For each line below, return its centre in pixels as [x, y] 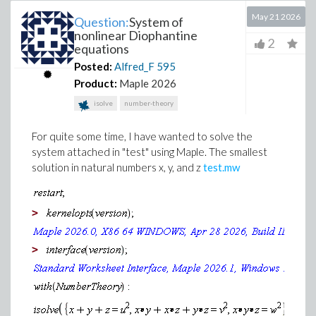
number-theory [149, 103]
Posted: [93, 66]
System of [156, 22]
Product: [96, 83]
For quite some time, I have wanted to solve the [142, 136]
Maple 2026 [148, 83]
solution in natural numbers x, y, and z [117, 167]
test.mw [221, 167]
